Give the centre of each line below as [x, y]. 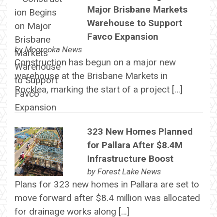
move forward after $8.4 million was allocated [107, 198]
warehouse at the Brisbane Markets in [91, 76]
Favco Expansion [123, 37]
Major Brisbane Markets [137, 10]
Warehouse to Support [134, 23]
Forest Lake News [129, 171]
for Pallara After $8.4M [135, 145]
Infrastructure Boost [130, 158]
